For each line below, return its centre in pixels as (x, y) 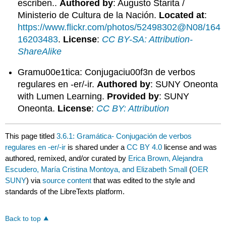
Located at (182, 15)
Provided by (133, 97)
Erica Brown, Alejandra (166, 158)
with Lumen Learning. (63, 97)
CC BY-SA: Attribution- (148, 39)
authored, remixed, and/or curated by (67, 158)
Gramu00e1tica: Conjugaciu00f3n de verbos (107, 72)
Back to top (23, 218)
